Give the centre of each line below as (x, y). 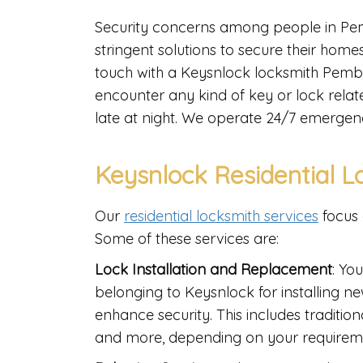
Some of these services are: (187, 239)
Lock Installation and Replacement (214, 270)
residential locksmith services (221, 216)
